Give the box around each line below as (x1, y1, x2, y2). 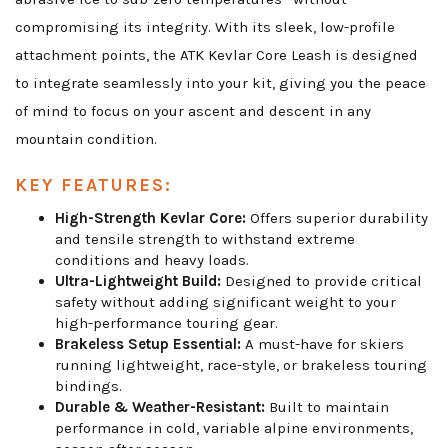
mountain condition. (15, 130, 157, 149)
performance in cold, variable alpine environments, (55, 419, 413, 438)
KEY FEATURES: (15, 174, 172, 197)
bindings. (55, 377, 122, 396)
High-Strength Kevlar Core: (55, 209, 246, 228)
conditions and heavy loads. (55, 251, 249, 270)
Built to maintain (265, 398, 389, 417)
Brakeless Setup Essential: (55, 335, 241, 354)
